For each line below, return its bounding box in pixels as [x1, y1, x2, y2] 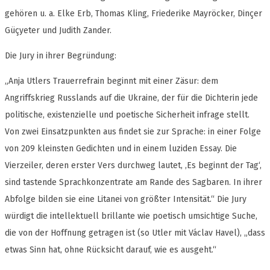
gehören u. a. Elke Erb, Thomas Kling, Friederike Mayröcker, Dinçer [5, 8, 262, 19]
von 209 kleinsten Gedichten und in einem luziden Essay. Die [5, 143, 237, 154]
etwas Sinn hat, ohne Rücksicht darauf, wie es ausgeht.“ [5, 245, 216, 256]
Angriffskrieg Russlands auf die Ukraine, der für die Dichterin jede [5, 93, 258, 104]
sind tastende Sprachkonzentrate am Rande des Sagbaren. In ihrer [5, 177, 262, 188]
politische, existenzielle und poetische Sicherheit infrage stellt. [5, 110, 250, 121]
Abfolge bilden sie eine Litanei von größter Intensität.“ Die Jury [5, 194, 246, 205]
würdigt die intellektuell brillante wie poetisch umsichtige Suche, [5, 211, 257, 222]
